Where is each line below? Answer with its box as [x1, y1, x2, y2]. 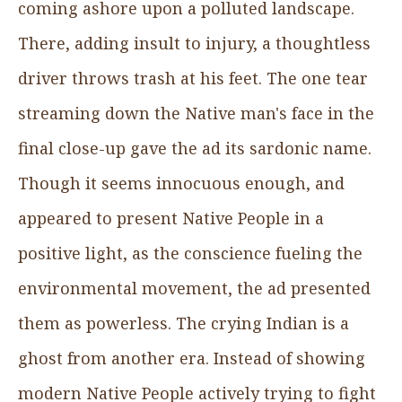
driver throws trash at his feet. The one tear [18, 66, 368, 89]
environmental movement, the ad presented [18, 276, 371, 299]
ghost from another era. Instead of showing [18, 346, 365, 369]
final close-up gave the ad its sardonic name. [18, 136, 371, 159]
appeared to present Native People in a [18, 206, 324, 229]
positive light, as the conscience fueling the [18, 241, 363, 264]
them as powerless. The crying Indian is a [18, 311, 349, 334]
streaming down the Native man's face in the [18, 101, 374, 124]
